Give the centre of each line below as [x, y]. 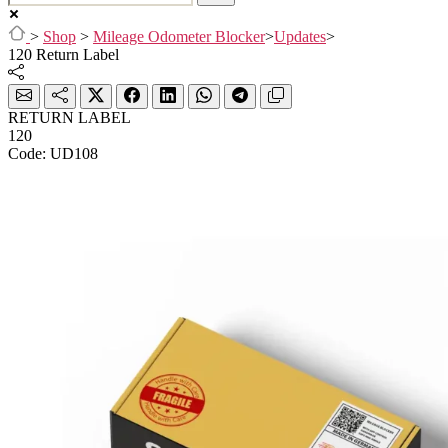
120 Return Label [63, 54]
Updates [300, 36]
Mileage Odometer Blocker [179, 36]
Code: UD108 [53, 153]
